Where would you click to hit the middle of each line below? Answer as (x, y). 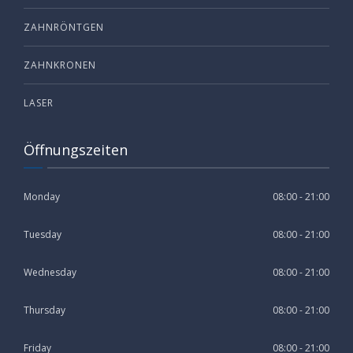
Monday (42, 196)
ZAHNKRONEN (60, 65)
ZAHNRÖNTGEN (64, 27)
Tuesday (43, 234)
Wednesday (50, 272)
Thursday (45, 310)
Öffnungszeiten (76, 149)
